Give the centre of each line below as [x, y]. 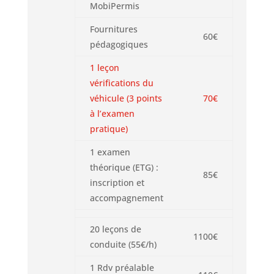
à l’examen [112, 113]
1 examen [110, 152]
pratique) [109, 129]
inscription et [117, 183]
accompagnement [126, 198]
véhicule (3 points [126, 98]
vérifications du [121, 83]
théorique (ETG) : [124, 167]
